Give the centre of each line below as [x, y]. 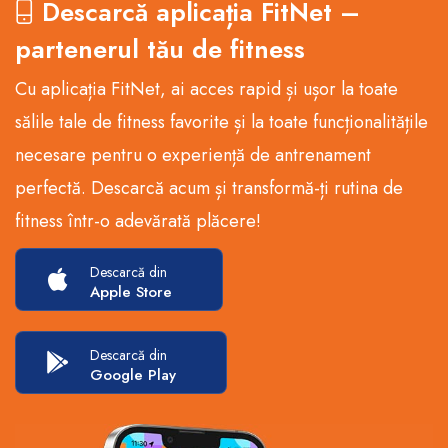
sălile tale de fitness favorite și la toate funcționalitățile [221, 122]
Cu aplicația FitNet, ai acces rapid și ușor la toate [206, 89]
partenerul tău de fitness [160, 49]
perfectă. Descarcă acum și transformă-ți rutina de [209, 188]
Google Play [133, 375]
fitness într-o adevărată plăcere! [138, 221]
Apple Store [131, 292]
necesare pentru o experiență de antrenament [193, 155]
